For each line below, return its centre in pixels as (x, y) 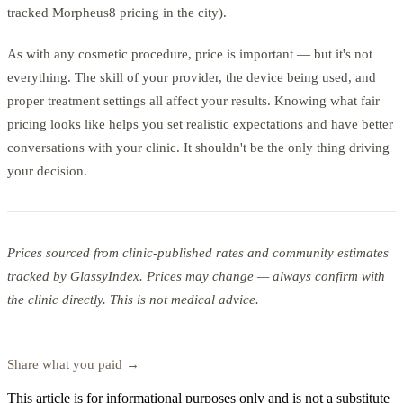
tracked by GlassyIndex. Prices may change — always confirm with (196, 277)
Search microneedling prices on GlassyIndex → (141, 341)
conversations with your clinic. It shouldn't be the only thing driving (198, 148)
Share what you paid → (73, 365)
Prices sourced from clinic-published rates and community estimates (198, 253)
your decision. (47, 171)
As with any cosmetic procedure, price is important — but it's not (190, 54)
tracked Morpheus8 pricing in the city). (117, 13)
